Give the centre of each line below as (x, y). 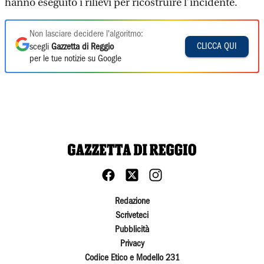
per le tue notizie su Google (75, 59)
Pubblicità (132, 230)
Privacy (132, 244)
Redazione (132, 202)
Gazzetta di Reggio (82, 47)
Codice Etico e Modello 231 (132, 258)
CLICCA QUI (217, 46)
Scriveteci (132, 216)
